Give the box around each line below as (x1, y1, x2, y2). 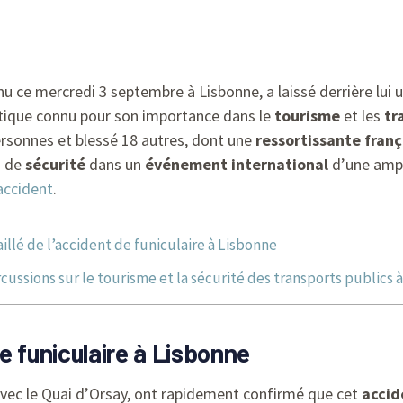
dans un (85, 154, 145, 175)
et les (340, 105, 384, 126)
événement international (145, 154, 328, 175)
